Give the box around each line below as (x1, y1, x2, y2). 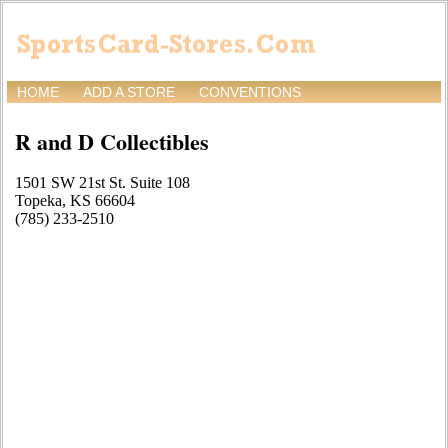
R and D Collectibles (15, 125, 209, 159)
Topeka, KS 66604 (15, 192, 135, 210)
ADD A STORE (83, 84, 175, 101)
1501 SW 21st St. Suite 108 (15, 174, 190, 192)
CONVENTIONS (199, 84, 301, 101)
